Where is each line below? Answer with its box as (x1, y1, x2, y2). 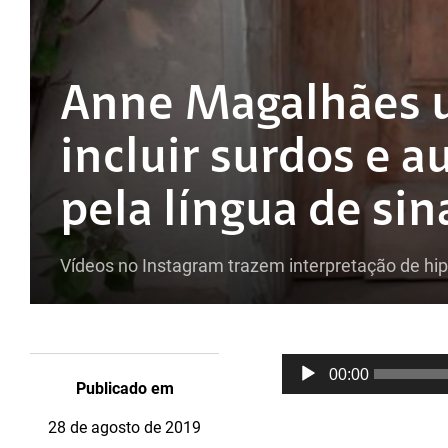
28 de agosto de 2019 (48, 418, 201, 437)
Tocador (281, 353, 332, 370)
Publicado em (75, 379, 174, 398)
